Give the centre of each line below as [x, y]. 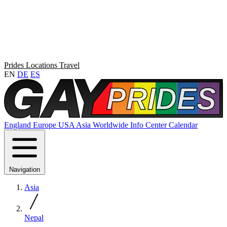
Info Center [149, 125]
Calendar [183, 125]
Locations [43, 65]
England [18, 125]
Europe [46, 125]
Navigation [25, 170]
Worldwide [111, 125]
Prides [15, 65]
